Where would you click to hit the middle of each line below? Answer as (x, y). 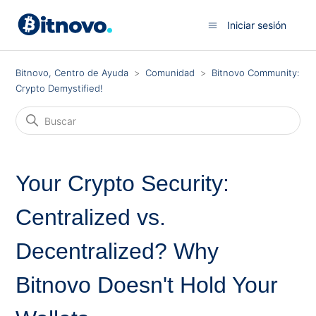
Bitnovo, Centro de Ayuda (72, 73)
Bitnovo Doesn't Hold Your (147, 285)
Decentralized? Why (117, 251)
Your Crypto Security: (123, 183)
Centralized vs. (91, 217)
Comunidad (170, 73)
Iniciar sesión (256, 25)
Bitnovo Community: (256, 73)
